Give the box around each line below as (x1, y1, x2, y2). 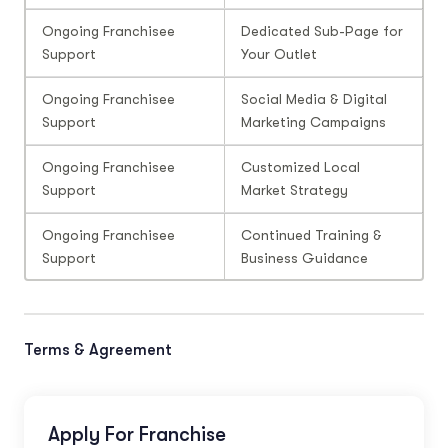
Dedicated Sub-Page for (241, 22, 403, 39)
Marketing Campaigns (241, 113, 386, 130)
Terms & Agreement (24, 340, 172, 359)
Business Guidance (241, 249, 368, 266)
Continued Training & (241, 226, 382, 243)
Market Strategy (241, 181, 348, 198)
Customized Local (241, 158, 360, 175)
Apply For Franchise (48, 422, 226, 446)
